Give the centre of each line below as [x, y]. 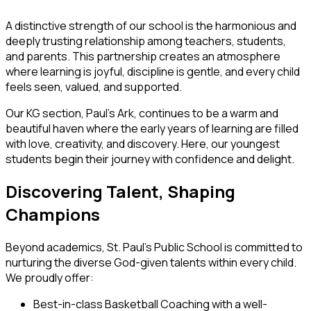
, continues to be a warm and [206, 113]
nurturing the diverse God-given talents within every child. [151, 263]
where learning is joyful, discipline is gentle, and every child [153, 71]
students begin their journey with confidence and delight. [150, 159]
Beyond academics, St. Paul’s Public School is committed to [154, 247]
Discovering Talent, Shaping [120, 192]
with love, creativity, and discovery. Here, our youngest [143, 143]
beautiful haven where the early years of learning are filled [152, 128]
